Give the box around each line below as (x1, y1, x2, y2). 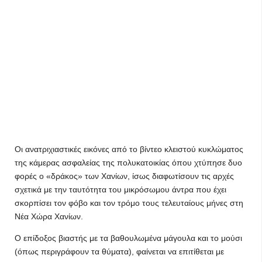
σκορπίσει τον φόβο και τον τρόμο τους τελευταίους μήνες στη (15, 198, 243, 208)
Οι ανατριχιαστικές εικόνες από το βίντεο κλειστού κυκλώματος (15, 144, 243, 154)
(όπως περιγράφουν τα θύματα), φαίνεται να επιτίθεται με (15, 247, 224, 256)
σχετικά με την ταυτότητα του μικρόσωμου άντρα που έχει (15, 185, 226, 194)
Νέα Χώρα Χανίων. (15, 212, 83, 221)
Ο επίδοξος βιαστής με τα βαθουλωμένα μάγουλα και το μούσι (15, 233, 242, 243)
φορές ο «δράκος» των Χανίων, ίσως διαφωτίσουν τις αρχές (15, 171, 234, 181)
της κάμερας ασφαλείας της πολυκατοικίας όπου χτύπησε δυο (15, 158, 242, 167)
